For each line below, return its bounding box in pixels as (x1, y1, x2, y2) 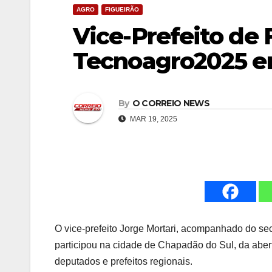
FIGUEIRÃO (105, 6, 139, 13)
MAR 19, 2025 (128, 114, 177, 123)
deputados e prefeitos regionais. (55, 256, 192, 267)
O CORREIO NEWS (132, 97, 209, 109)
